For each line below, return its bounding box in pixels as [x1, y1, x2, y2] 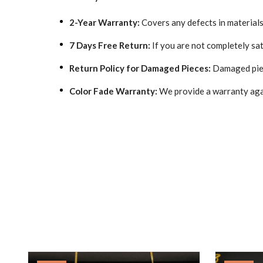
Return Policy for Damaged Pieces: [69, 63, 211, 73]
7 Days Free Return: [69, 40, 150, 50]
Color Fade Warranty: [69, 86, 157, 96]
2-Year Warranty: [69, 17, 140, 28]
